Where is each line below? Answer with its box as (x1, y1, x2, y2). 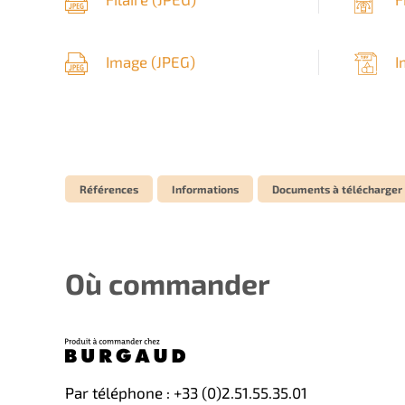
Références (80, 183, 138, 196)
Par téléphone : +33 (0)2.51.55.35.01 (65, 383, 307, 402)
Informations (172, 183, 239, 196)
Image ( (106, 52, 156, 71)
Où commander (65, 266, 270, 301)
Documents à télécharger (272, 183, 402, 196)
